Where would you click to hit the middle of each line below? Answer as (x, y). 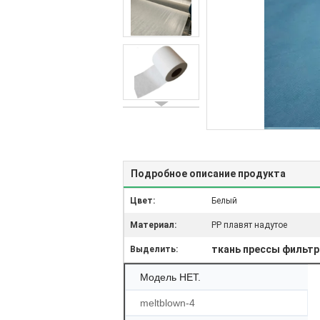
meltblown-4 (167, 303)
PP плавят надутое (249, 225)
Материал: (153, 225)
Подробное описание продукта (208, 174)
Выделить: (154, 249)
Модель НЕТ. (170, 277)
